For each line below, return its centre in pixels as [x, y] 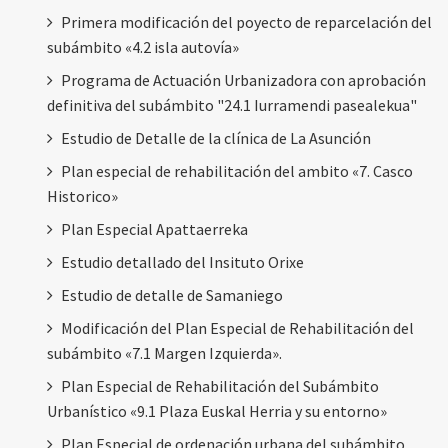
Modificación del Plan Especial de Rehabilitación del [237, 327]
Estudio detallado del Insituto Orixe [182, 261]
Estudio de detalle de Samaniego [172, 294]
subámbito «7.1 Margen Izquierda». [164, 352]
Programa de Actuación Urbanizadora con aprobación [243, 79]
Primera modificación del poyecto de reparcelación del [246, 21]
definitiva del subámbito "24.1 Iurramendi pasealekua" [232, 104]
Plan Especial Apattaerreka [154, 228]
